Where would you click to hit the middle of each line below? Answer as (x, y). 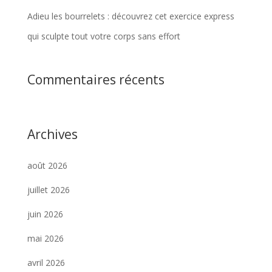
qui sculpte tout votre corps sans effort (104, 36)
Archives (52, 134)
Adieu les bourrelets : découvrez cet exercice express (131, 16)
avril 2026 (46, 263)
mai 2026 (45, 239)
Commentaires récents (96, 80)
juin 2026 (45, 214)
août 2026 (47, 166)
